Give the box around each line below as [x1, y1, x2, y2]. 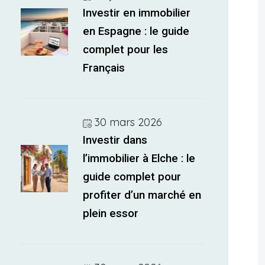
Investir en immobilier [83, 7, 191, 20]
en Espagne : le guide [83, 25, 190, 38]
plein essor [83, 207, 139, 220]
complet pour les [83, 43, 169, 56]
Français [83, 62, 125, 75]
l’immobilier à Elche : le [83, 152, 196, 165]
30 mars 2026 [95, 115, 163, 129]
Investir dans [83, 134, 148, 147]
